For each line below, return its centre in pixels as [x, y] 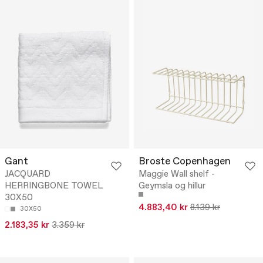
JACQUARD [28, 175]
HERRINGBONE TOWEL [54, 186]
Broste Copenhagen [185, 162]
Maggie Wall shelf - [177, 175]
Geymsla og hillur [172, 186]
